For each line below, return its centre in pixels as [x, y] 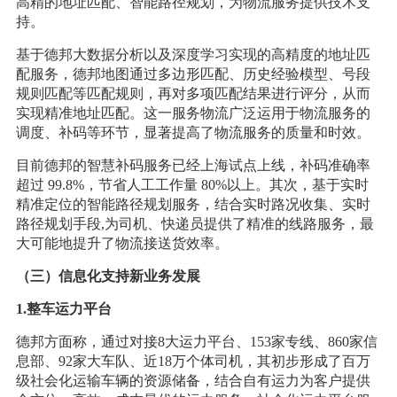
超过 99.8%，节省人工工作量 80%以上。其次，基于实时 [192, 185]
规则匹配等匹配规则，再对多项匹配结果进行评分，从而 [193, 94]
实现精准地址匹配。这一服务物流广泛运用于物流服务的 [193, 113]
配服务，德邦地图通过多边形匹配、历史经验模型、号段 [193, 74]
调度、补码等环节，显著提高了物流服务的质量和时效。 [193, 133]
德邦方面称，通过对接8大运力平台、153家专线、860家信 [196, 342]
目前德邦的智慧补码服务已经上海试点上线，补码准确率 [193, 166]
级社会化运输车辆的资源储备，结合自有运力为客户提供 [193, 381]
